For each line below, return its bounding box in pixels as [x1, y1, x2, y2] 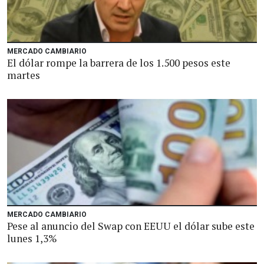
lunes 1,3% [7, 232, 57, 245]
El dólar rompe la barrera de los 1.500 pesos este [7, 56, 230, 70]
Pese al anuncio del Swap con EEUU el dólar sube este [7, 219, 255, 233]
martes [7, 68, 40, 82]
